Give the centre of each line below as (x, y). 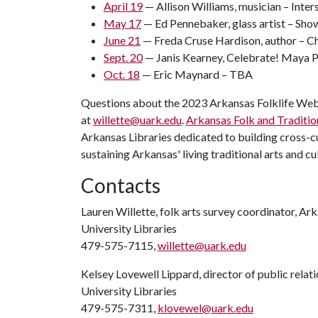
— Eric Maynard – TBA (196, 74)
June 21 (122, 40)
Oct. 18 (122, 74)
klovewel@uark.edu (205, 308)
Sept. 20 (123, 57)
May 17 (122, 23)
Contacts (121, 185)
